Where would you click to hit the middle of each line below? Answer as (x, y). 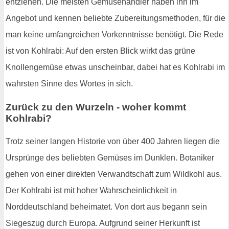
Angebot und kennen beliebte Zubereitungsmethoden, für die (116, 18)
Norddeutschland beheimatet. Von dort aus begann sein (106, 207)
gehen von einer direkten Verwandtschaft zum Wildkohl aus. (114, 174)
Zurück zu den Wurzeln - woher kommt (96, 107)
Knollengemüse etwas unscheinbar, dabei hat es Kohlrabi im (115, 67)
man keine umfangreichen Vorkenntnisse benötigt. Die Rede (114, 34)
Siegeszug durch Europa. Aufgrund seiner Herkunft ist (103, 223)
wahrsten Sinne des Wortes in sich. (69, 83)
